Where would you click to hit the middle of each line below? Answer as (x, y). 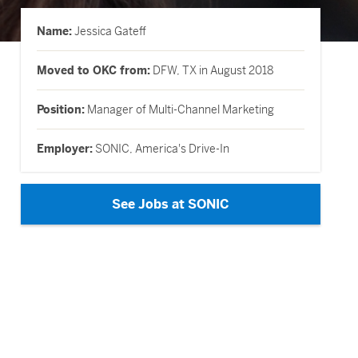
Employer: (65, 149)
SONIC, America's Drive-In (161, 149)
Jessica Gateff (109, 31)
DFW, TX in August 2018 (212, 70)
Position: (61, 109)
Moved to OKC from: (93, 70)
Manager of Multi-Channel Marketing (179, 109)
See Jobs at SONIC (171, 204)
